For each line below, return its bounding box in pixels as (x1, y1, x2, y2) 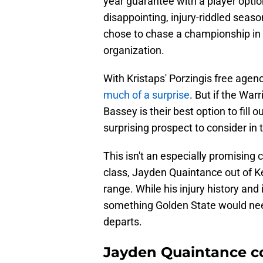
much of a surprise (103, 89, 190, 102)
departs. (103, 215, 142, 228)
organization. (103, 44, 164, 57)
